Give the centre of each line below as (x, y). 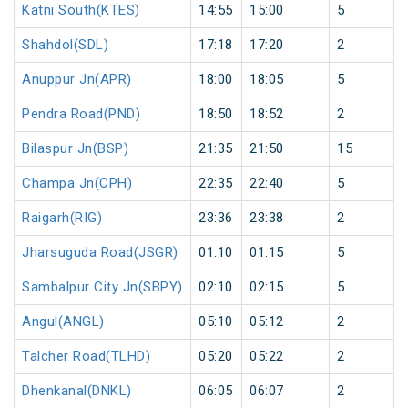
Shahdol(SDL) (65, 45)
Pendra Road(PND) (81, 114)
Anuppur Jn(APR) (77, 80)
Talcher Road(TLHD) (86, 357)
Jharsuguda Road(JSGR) (100, 253)
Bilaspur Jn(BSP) (75, 149)
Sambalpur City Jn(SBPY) (102, 287)
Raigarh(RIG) (62, 218)
